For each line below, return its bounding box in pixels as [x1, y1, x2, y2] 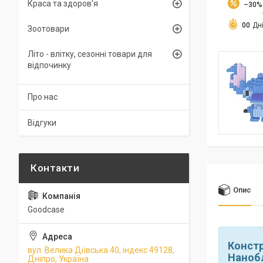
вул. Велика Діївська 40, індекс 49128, [28, 245, 174, 255]
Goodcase [28, 205, 65, 214]
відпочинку [28, 60, 71, 70]
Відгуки [28, 118, 56, 127]
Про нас [28, 92, 58, 102]
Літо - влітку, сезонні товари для [28, 49, 152, 59]
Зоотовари [28, 24, 69, 33]
